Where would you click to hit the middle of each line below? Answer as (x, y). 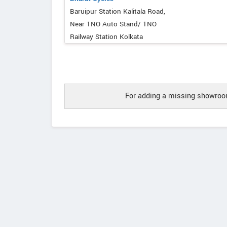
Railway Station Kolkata (106, 37)
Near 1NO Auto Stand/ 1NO (113, 24)
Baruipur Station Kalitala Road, (118, 11)
